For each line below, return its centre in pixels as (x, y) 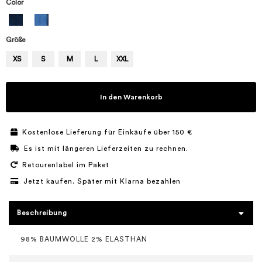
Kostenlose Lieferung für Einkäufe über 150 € (107, 132)
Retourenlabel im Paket (66, 165)
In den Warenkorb (131, 97)
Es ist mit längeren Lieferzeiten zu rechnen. (106, 149)
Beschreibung (42, 213)
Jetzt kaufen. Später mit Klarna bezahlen (102, 181)
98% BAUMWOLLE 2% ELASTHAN (84, 239)
